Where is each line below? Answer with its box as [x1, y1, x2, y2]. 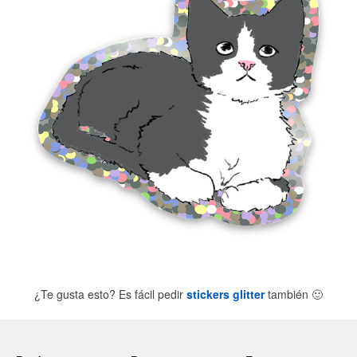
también [265, 286, 312, 303]
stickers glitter [186, 286, 265, 303]
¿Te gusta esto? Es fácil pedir [34, 286, 186, 303]
